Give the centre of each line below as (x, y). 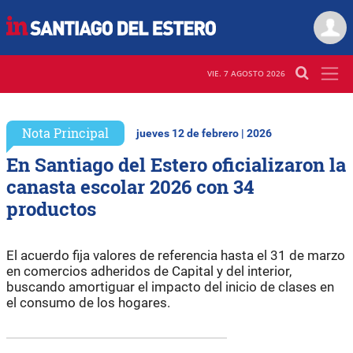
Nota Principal (65, 132)
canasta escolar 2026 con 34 (130, 186)
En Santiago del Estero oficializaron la (176, 164)
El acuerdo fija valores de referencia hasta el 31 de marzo (176, 255)
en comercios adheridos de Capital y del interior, (149, 271)
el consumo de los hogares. (88, 302)
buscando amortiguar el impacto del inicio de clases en (170, 286)
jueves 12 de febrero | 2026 (204, 133)
